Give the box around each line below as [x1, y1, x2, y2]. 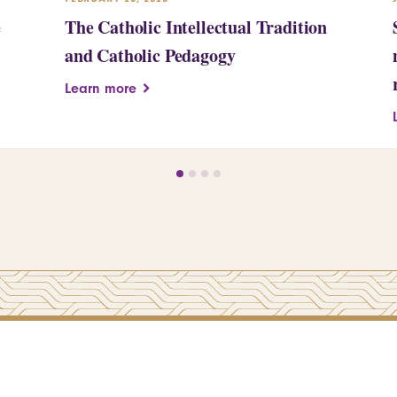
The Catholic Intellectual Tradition [65, 13, 328, 40]
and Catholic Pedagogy [65, 42, 236, 68]
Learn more [65, 80, 136, 97]
